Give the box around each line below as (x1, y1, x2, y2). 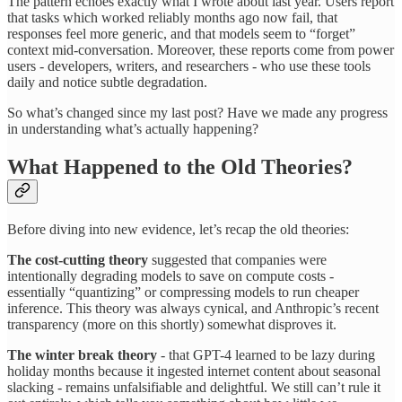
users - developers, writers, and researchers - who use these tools (7, 57, 371, 74)
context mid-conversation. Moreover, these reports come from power (7, 41, 394, 57)
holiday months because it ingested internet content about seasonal (7, 363, 380, 379)
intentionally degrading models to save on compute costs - (7, 267, 334, 284)
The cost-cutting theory (7, 251, 148, 267)
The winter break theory (7, 346, 157, 363)
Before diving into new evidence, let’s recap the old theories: (7, 221, 349, 237)
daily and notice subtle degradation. (7, 74, 207, 90)
